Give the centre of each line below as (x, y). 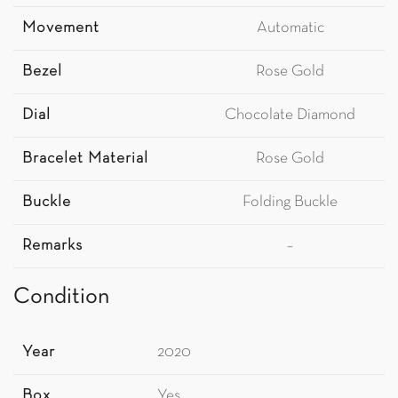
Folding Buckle (290, 202)
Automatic (290, 28)
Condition (61, 297)
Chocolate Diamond (290, 115)
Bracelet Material (85, 159)
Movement (61, 28)
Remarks (52, 246)
